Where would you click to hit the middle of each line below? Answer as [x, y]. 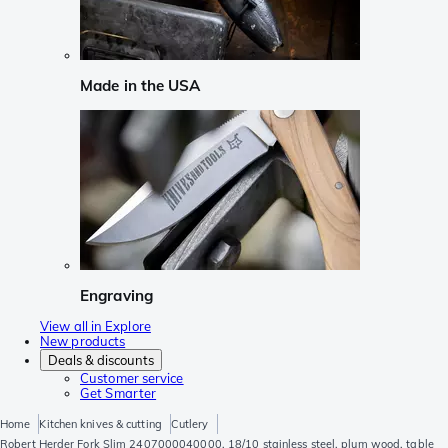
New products [83, 341]
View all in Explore [95, 326]
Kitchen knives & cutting [100, 424]
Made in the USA [140, 86]
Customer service [132, 378]
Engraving [116, 295]
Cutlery [189, 424]
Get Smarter [118, 393]
